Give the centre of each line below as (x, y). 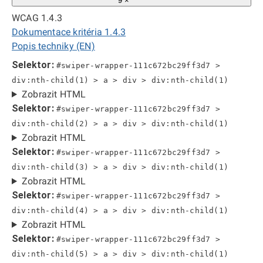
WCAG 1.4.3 (37, 18)
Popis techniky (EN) (53, 46)
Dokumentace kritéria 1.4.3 (69, 32)
